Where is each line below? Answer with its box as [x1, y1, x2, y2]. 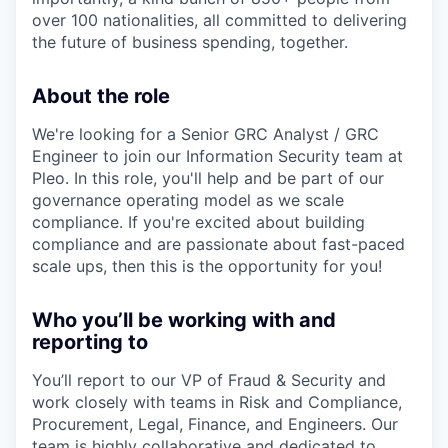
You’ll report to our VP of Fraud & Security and [32, 369, 386, 390]
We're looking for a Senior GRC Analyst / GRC [32, 123, 379, 144]
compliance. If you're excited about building [32, 211, 365, 232]
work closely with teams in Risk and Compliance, [32, 391, 402, 412]
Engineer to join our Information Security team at [32, 145, 403, 166]
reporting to [32, 329, 148, 354]
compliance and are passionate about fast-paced [32, 233, 405, 254]
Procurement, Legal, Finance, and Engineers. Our [32, 413, 398, 434]
